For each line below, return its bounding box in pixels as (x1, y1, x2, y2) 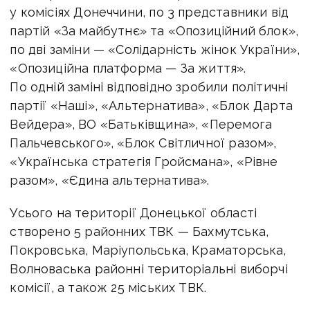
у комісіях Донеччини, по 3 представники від (10, 4, 289, 19)
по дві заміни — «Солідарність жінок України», (10, 42, 300, 57)
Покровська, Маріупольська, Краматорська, (10, 242, 286, 257)
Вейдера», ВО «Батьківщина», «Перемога (10, 116, 273, 131)
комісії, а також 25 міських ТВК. (10, 280, 207, 295)
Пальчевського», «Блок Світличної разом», (10, 135, 277, 150)
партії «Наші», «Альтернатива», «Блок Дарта (10, 98, 293, 113)
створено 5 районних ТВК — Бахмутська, (10, 224, 269, 239)
